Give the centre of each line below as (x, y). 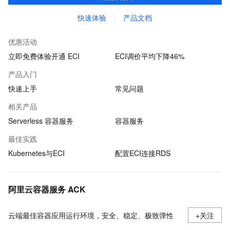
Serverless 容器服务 (41, 121)
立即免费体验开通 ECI (44, 56)
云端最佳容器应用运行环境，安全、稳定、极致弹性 (91, 215)
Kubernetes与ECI (36, 153)
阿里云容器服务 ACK (47, 189)
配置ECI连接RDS (143, 153)
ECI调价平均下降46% (150, 56)
